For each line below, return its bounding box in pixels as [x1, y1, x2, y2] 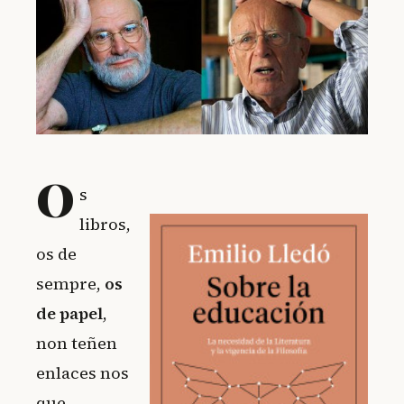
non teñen [36, 332, 117, 355]
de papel [36, 302, 103, 326]
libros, [79, 213, 132, 236]
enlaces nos [36, 362, 129, 385]
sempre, [36, 272, 105, 296]
